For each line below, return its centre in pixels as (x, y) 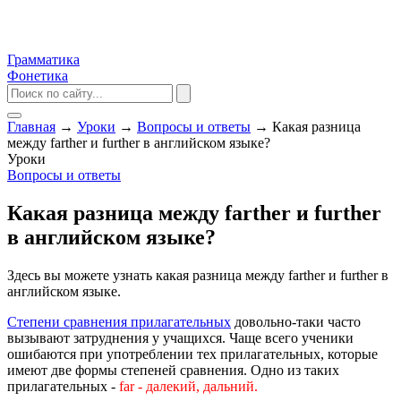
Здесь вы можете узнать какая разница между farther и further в (198, 275)
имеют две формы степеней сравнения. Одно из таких (173, 370)
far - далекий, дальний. (188, 386)
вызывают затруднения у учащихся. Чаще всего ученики (180, 337)
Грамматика (43, 60)
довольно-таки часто (296, 321)
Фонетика (38, 76)
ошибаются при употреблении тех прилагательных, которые (192, 354)
